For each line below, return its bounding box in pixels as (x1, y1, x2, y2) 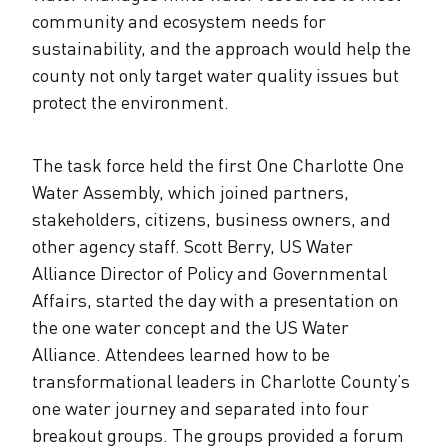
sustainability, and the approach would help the (32, 36, 411, 59)
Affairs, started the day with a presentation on (32, 288, 399, 311)
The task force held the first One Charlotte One (32, 153, 404, 176)
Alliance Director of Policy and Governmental (32, 261, 387, 284)
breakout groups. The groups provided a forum (32, 423, 404, 446)
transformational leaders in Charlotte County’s (32, 369, 410, 392)
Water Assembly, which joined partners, (32, 180, 349, 203)
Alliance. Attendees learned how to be (32, 342, 330, 365)
